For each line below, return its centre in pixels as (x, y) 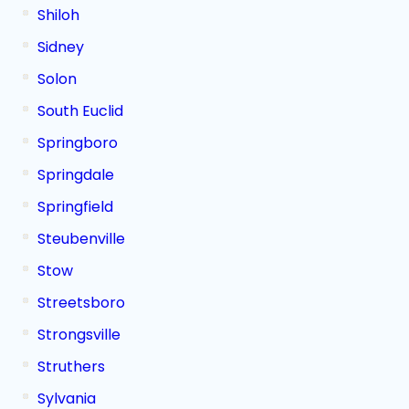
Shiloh (58, 15)
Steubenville (81, 239)
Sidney (61, 47)
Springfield (75, 207)
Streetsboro (81, 303)
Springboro (78, 143)
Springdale (76, 175)
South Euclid (80, 111)
